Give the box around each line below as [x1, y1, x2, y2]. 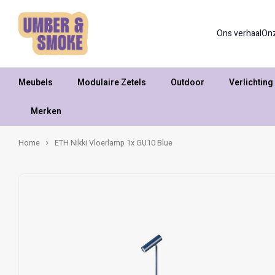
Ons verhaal [217, 27, 262, 40]
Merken [31, 104, 61, 118]
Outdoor [171, 76, 204, 89]
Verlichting [229, 76, 273, 89]
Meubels [18, 76, 53, 89]
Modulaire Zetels [77, 76, 146, 89]
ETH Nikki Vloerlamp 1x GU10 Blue [55, 137, 172, 149]
